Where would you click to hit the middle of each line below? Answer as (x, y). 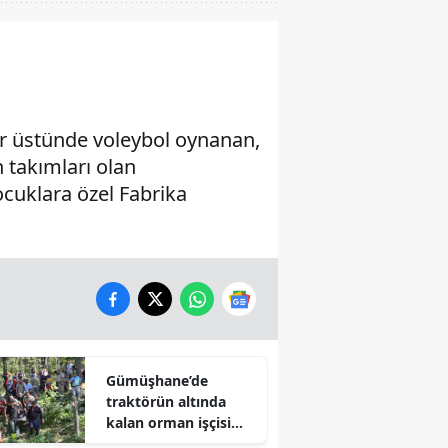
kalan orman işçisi (168, 423)
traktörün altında (165, 402)
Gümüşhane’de (156, 381)
